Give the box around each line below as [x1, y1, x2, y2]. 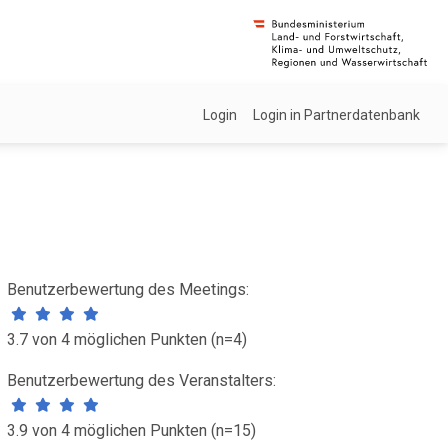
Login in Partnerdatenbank [253, 106, 420, 123]
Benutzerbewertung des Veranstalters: [6, 371, 276, 390]
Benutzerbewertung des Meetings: [6, 280, 249, 299]
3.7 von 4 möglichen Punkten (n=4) [6, 330, 247, 349]
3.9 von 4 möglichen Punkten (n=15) [6, 421, 256, 440]
